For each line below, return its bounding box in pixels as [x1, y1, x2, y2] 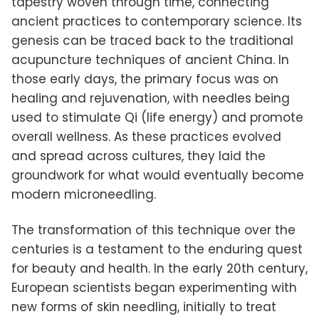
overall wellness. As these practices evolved [11, 127, 281, 145]
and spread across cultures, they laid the [11, 147, 266, 164]
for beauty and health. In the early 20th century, [11, 259, 308, 277]
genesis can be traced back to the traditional [11, 31, 293, 49]
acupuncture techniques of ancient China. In [11, 51, 289, 68]
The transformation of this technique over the [11, 221, 296, 239]
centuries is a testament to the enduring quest [11, 240, 303, 258]
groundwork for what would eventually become [11, 166, 304, 184]
